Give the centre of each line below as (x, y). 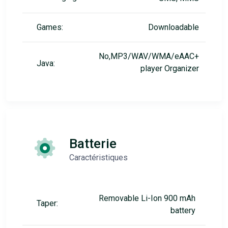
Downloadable (174, 27)
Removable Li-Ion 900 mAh (147, 198)
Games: (50, 27)
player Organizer (170, 68)
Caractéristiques (98, 158)
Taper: (47, 203)
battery (183, 210)
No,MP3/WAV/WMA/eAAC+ (149, 56)
